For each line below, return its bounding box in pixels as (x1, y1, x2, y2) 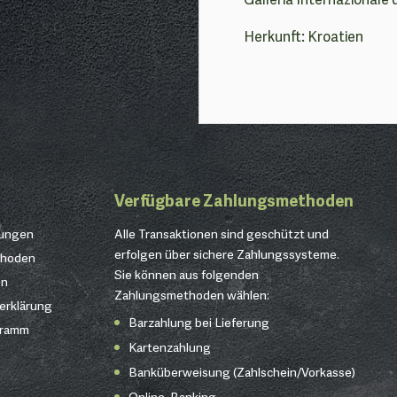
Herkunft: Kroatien (244, 26, 363, 45)
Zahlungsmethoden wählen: (114, 285, 270, 303)
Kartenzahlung (128, 338, 212, 355)
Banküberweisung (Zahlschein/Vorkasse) (128, 362, 356, 380)
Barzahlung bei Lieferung (128, 313, 270, 331)
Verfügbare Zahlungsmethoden (114, 188, 354, 211)
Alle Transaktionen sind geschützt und (114, 224, 330, 242)
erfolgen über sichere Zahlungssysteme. (114, 245, 340, 262)
